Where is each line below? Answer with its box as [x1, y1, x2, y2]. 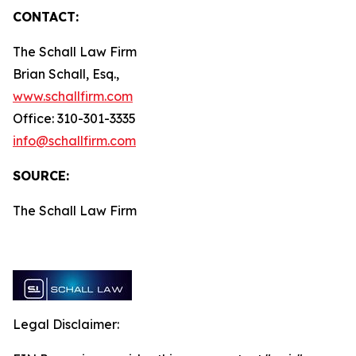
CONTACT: [13, 9, 79, 25]
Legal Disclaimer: [13, 316, 119, 332]
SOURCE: [13, 168, 69, 184]
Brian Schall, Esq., [13, 66, 119, 82]
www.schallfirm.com [13, 88, 133, 104]
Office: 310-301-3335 [13, 110, 136, 126]
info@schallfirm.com [13, 133, 136, 149]
